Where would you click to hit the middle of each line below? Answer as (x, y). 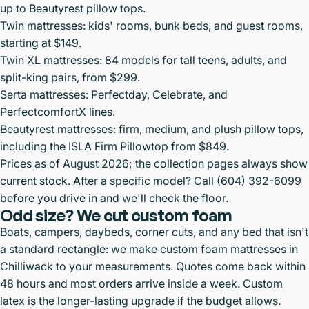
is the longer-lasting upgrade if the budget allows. (153, 300)
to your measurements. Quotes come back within (179, 266)
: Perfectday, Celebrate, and (157, 94)
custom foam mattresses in (229, 249)
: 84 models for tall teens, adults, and (193, 60)
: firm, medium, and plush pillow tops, (208, 129)
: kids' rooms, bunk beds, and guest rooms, (193, 25)
